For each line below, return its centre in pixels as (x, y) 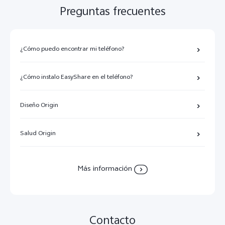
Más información (105, 169)
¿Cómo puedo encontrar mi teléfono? (72, 49)
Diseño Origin (39, 106)
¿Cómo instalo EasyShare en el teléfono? (77, 78)
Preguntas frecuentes (113, 12)
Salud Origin (38, 134)
